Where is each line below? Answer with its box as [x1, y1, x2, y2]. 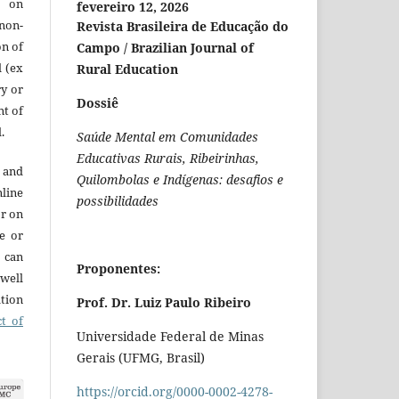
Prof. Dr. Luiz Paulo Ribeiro [77, 294, 251, 312]
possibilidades [77, 192, 159, 210]
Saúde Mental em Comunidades [77, 128, 258, 146]
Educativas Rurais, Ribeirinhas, [77, 150, 259, 167]
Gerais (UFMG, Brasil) [77, 349, 205, 367]
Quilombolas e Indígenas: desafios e [77, 171, 283, 189]
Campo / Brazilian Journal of [77, 39, 254, 57]
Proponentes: [77, 260, 160, 278]
